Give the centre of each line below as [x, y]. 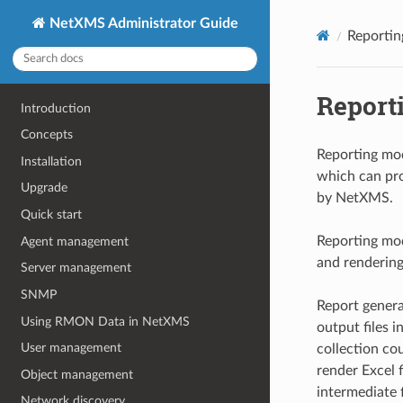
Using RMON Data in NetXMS [106, 321]
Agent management [75, 241]
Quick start [52, 215]
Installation [52, 161]
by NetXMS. [354, 197]
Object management [77, 374]
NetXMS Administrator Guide [142, 23]
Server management [76, 268]
